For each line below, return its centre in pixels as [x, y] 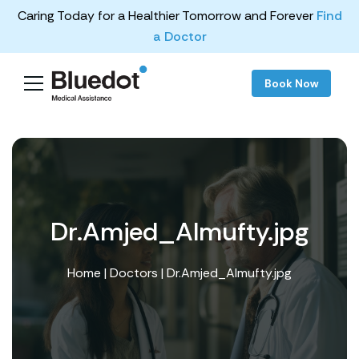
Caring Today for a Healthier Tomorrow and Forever [167, 16]
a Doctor [179, 36]
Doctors [134, 272]
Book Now [291, 83]
